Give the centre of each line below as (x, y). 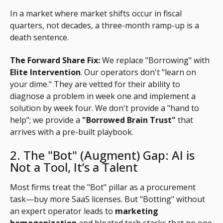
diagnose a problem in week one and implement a (103, 96)
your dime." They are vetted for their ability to (95, 84)
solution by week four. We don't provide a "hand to (105, 108)
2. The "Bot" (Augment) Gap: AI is (102, 155)
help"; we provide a (46, 120)
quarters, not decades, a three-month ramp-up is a (105, 25)
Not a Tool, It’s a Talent (74, 167)
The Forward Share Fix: (55, 60)
